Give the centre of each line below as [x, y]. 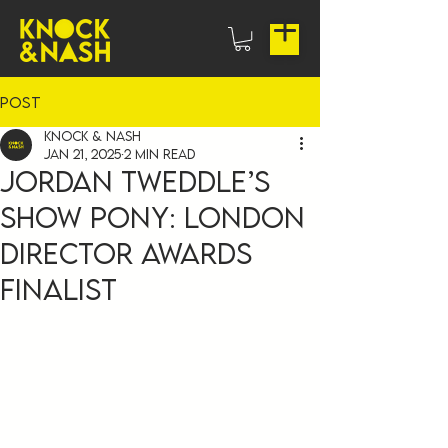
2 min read [159, 154]
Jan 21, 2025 [82, 154]
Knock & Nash [92, 136]
